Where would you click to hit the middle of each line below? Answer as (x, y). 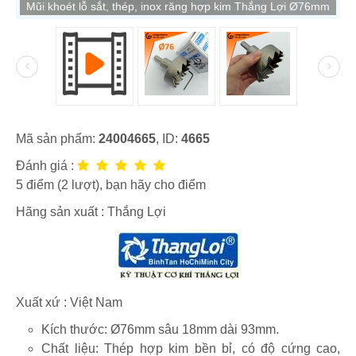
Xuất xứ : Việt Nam (69, 303)
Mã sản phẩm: (57, 139)
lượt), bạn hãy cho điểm (137, 185)
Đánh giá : (46, 166)
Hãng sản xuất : (62, 212)
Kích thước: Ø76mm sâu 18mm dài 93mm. (164, 330)
